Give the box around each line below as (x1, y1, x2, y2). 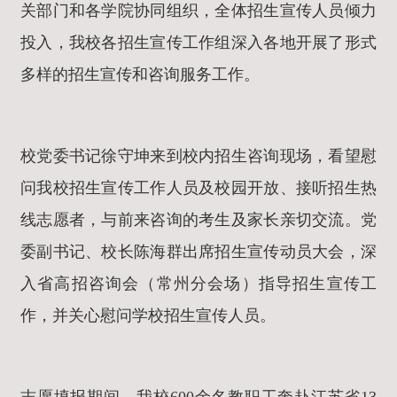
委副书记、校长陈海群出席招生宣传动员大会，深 (20, 243, 377, 261)
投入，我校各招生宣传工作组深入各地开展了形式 (20, 34, 377, 52)
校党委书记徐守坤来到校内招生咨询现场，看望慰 (20, 147, 377, 166)
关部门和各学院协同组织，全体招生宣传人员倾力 (20, 2, 377, 20)
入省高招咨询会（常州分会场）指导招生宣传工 (20, 275, 377, 293)
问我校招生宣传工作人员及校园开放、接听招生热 (20, 179, 377, 198)
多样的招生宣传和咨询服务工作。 (20, 66, 260, 84)
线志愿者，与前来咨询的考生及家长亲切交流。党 (20, 211, 377, 230)
